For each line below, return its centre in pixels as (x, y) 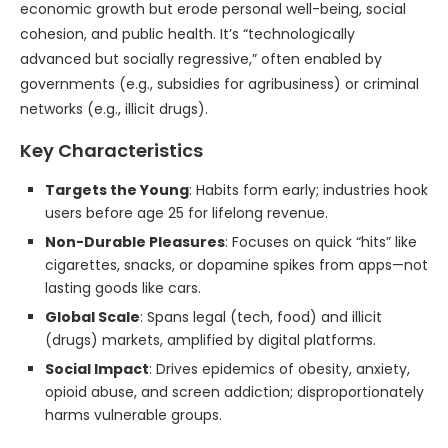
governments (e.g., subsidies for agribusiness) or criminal (219, 84)
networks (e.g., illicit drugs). (114, 109)
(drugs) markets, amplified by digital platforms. (210, 340)
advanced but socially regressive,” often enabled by (201, 59)
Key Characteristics (111, 150)
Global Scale (92, 317)
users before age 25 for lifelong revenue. (186, 213)
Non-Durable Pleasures (135, 242)
